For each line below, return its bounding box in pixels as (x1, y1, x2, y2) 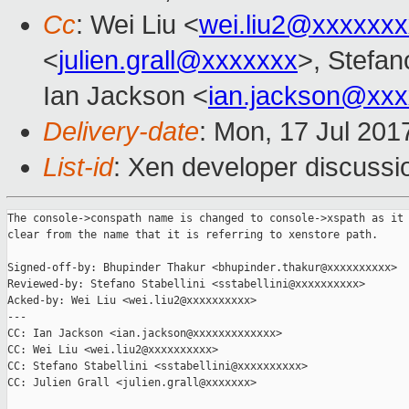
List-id (43, 152, 113, 183)
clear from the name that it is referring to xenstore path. (7, 228, 378, 242)
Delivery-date (43, 117, 199, 147)
